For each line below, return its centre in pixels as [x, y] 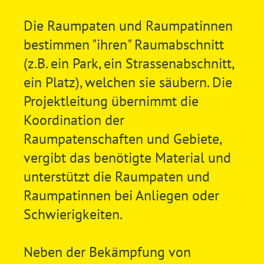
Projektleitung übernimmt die [111, 101]
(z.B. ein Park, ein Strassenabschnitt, [128, 63]
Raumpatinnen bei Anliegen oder [121, 195]
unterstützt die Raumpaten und [116, 176]
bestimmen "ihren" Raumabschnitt [123, 44]
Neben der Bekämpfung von [107, 252]
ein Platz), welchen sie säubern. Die [128, 82]
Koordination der [74, 120]
